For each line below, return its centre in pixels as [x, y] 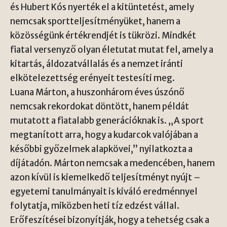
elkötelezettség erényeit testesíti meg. [92, 78]
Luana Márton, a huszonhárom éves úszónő [97, 92]
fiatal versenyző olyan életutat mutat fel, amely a [112, 50]
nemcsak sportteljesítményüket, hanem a [95, 21]
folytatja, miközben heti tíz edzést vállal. [95, 206]
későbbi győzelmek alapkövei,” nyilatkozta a [101, 149]
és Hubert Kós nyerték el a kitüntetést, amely [102, 7]
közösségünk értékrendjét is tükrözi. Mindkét [103, 35]
